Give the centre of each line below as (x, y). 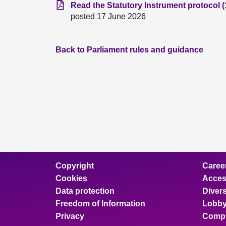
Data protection (85, 191)
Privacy (70, 216)
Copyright (75, 166)
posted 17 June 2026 (108, 16)
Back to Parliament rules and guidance (129, 50)
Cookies (71, 178)
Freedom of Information (100, 204)
